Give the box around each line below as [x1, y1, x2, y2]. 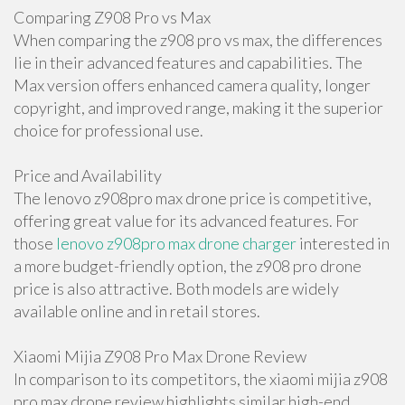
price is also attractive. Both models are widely [14, 278, 339, 298]
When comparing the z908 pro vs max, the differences [14, 30, 382, 50]
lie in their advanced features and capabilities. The [14, 52, 363, 72]
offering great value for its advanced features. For [14, 211, 359, 231]
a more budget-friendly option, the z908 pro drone [14, 256, 362, 276]
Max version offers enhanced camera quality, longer [14, 75, 371, 95]
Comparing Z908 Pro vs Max [14, 7, 211, 27]
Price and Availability [14, 165, 162, 185]
